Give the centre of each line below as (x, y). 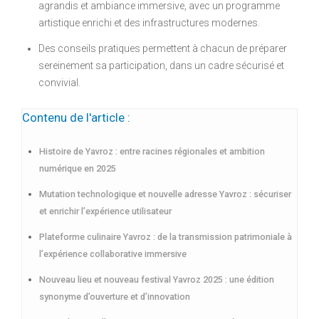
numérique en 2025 (78, 168)
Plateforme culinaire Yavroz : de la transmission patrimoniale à (166, 236)
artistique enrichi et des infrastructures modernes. (149, 22)
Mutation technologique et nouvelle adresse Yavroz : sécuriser (165, 194)
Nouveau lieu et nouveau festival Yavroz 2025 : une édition (157, 279)
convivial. (59, 82)
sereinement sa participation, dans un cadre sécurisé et (161, 65)
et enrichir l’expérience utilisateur (105, 211)
